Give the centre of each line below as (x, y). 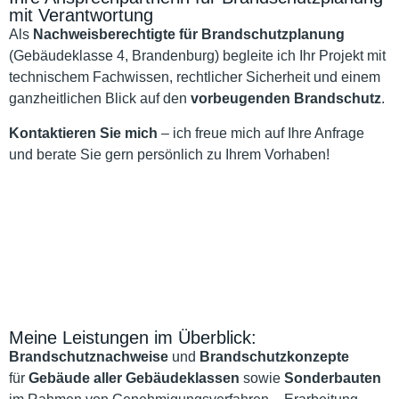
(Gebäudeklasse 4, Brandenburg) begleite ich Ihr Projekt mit (197, 56)
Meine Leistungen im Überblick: (133, 337)
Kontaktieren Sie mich (83, 133)
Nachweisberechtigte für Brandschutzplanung (189, 35)
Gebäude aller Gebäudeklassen (134, 378)
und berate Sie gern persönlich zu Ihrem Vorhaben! (169, 154)
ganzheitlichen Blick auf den (100, 99)
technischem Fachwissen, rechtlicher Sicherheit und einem (195, 77)
